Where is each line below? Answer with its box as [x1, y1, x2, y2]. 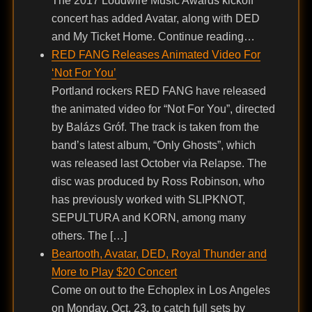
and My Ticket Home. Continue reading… [51, 31, 255, 43]
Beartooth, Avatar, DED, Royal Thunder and [51, 248, 267, 260]
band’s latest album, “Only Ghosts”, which [51, 139, 256, 152]
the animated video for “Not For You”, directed [51, 103, 275, 116]
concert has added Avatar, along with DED [51, 13, 260, 25]
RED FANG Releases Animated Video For [51, 49, 260, 61]
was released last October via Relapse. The [51, 157, 267, 170]
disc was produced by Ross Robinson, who [51, 175, 265, 188]
